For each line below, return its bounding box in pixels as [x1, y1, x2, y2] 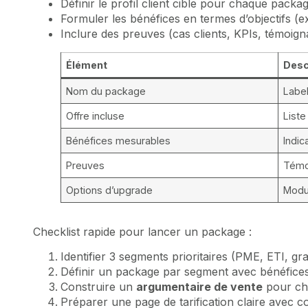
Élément [66, 58, 108, 71]
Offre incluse [66, 109, 125, 122]
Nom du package [66, 85, 146, 97]
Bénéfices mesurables [66, 134, 171, 146]
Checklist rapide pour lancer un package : [33, 224, 252, 239]
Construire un [60, 280, 136, 294]
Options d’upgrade [66, 184, 153, 196]
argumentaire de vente [136, 280, 263, 294]
